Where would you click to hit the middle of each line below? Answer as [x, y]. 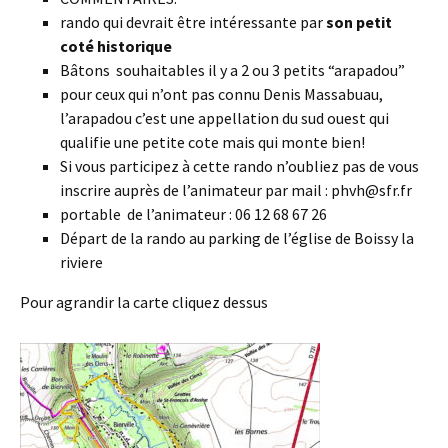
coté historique [116, 46]
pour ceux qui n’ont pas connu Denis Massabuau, [221, 94]
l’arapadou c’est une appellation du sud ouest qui [224, 118]
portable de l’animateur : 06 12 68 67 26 [193, 214]
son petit [359, 22]
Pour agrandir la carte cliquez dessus [144, 302]
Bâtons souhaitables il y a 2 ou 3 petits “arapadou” [232, 70]
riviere [81, 262]
